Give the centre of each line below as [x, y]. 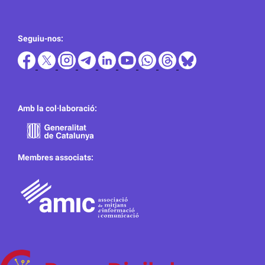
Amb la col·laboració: [57, 108]
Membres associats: [56, 157]
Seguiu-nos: [41, 38]
